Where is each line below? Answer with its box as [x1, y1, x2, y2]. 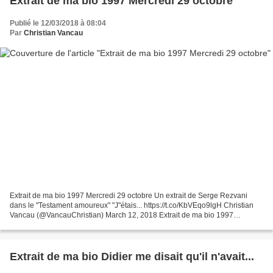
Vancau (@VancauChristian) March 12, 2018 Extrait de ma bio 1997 [10, 211, 233, 220]
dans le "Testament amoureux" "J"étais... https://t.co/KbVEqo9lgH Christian [10, 201, 253, 210]
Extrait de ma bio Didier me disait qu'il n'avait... [10, 250, 254, 263]
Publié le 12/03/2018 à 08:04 [10, 18, 106, 27]
